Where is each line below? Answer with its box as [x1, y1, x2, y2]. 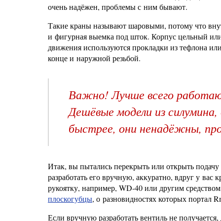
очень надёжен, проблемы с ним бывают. [48, 1, 187, 12]
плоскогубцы [48, 193, 92, 204]
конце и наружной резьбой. [48, 53, 141, 63]
